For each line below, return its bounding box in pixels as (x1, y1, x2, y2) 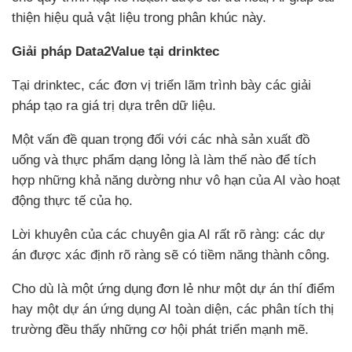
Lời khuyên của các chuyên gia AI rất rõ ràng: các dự (12, 226, 324, 242)
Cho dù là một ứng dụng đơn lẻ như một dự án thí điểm (12, 280, 335, 296)
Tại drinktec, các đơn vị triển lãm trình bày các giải (12, 77, 311, 93)
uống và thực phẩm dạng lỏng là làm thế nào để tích (12, 152, 316, 167)
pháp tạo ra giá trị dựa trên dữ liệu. (12, 97, 216, 113)
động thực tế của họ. (12, 192, 133, 208)
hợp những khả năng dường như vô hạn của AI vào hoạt (12, 172, 340, 188)
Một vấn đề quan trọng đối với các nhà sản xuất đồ (12, 131, 310, 147)
